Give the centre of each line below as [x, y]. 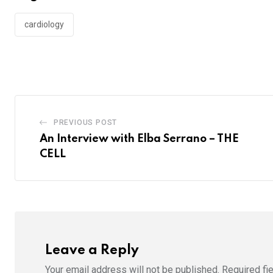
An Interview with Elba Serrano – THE [139, 139]
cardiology [44, 25]
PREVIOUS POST [85, 123]
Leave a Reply [92, 251]
